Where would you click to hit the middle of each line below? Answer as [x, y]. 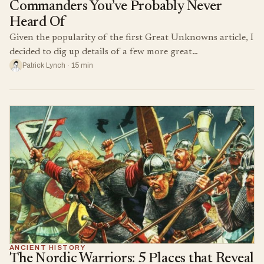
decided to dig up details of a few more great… [104, 52]
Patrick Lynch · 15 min [58, 66]
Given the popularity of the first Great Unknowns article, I [131, 38]
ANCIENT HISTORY [48, 247]
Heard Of [37, 23]
